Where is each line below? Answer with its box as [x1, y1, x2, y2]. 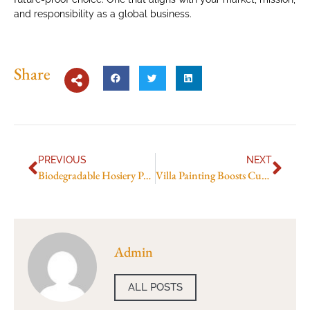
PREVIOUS [38, 154, 86, 166]
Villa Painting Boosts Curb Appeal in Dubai [261, 168, 269, 183]
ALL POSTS [128, 280, 183, 293]
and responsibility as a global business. [14, 8, 192, 19]
